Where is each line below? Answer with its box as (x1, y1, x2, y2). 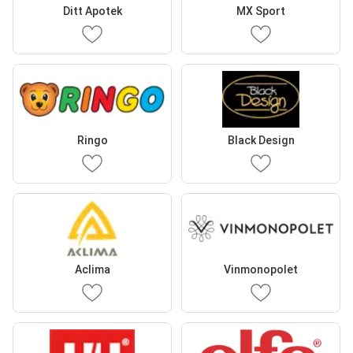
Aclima (74, 263, 110, 276)
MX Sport (236, 5, 285, 17)
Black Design (227, 134, 295, 147)
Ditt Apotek (62, 5, 122, 17)
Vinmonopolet (224, 263, 298, 276)
